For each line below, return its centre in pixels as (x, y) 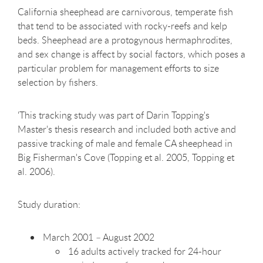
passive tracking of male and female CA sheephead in (125, 143)
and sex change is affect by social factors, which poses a (131, 54)
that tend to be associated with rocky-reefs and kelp (122, 26)
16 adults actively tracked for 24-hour (145, 251)
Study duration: (49, 204)
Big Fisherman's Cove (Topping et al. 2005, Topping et (126, 157)
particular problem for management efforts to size (118, 68)
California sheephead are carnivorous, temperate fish (125, 11)
